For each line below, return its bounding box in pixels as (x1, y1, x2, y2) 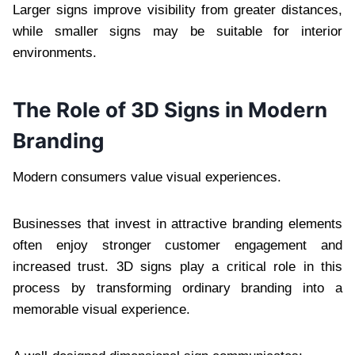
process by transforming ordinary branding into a (13, 280, 342, 296)
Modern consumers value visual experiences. (13, 169, 281, 185)
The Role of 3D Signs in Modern (13, 97, 327, 122)
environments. (13, 44, 97, 60)
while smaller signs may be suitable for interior (13, 23, 342, 39)
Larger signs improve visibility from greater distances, (13, 2, 342, 17)
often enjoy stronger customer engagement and (13, 237, 342, 253)
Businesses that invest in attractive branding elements (13, 216, 342, 231)
